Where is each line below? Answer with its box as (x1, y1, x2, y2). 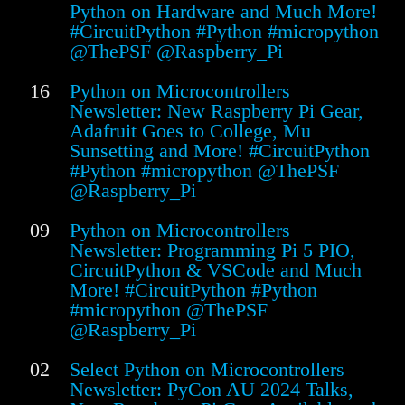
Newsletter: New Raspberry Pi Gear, (70, 99, 363, 122)
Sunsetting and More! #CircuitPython (70, 138, 370, 162)
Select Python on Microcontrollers (70, 357, 344, 381)
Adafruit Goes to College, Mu (70, 118, 311, 142)
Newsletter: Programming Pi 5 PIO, (70, 238, 355, 261)
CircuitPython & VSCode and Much (70, 258, 362, 281)
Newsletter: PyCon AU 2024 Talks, (70, 377, 353, 400)
